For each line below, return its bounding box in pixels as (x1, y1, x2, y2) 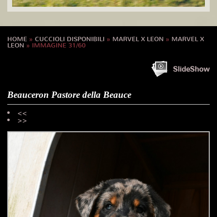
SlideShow (173, 64, 210, 74)
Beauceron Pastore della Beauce (7, 90, 131, 100)
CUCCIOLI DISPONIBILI (35, 35, 105, 43)
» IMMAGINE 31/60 (24, 41, 86, 49)
